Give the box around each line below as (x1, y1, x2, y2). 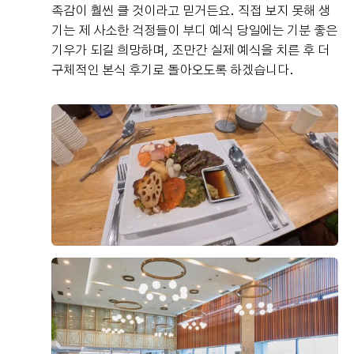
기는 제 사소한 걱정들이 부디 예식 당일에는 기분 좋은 (51, 24, 337, 37)
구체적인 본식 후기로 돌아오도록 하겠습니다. (51, 64, 294, 77)
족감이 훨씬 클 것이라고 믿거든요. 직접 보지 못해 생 (51, 5, 330, 17)
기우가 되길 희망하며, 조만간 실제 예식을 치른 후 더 (51, 44, 330, 57)
